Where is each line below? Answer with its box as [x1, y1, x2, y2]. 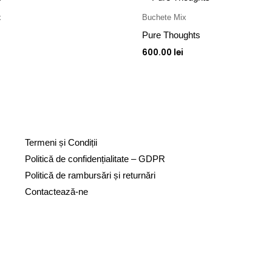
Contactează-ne [24, 186, 88, 197]
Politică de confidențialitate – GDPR [24, 153, 165, 164]
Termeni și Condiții [24, 137, 97, 148]
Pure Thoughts [142, 29, 200, 40]
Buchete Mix [142, 13, 186, 22]
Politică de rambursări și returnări [24, 169, 155, 180]
